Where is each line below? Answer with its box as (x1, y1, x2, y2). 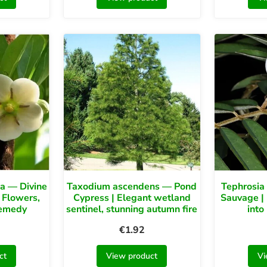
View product (106, 250, 158, 262)
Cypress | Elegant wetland (73, 191, 191, 205)
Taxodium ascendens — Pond (67, 180, 197, 194)
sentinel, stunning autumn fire (66, 203, 198, 216)
